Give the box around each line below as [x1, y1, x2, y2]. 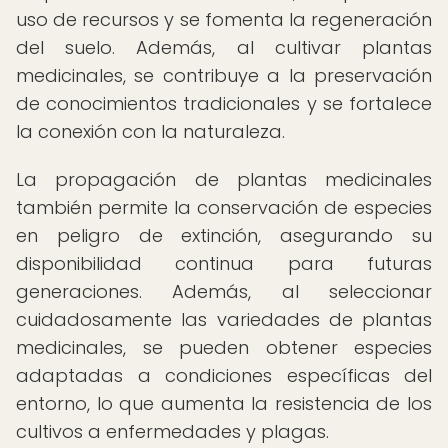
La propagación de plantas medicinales [16, 167, 432, 192]
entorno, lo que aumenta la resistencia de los [16, 391, 432, 416]
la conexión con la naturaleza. [16, 119, 285, 144]
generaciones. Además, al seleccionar [16, 279, 432, 304]
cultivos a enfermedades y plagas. [16, 419, 329, 444]
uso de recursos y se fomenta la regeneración [16, 7, 432, 32]
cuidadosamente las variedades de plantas [16, 307, 432, 332]
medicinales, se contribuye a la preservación [16, 63, 432, 88]
